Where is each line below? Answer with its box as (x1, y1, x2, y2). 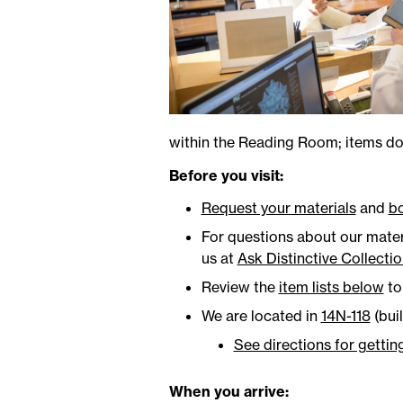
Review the (201, 277, 279, 296)
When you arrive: (168, 382, 289, 401)
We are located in (201, 306, 321, 325)
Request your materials (201, 198, 356, 217)
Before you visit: (168, 166, 283, 184)
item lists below (278, 277, 384, 296)
